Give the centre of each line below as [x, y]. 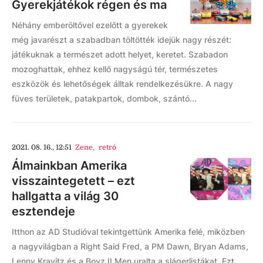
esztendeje [43, 211]
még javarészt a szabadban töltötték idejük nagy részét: [122, 40]
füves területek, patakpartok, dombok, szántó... [104, 98]
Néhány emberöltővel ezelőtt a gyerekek [90, 25]
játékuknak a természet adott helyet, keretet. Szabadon [120, 54]
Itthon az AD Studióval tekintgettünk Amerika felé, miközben [128, 232]
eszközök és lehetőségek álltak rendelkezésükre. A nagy [122, 84]
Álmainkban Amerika [69, 166]
